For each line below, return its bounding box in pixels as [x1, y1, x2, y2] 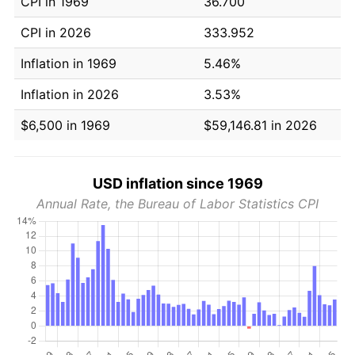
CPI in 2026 [21, 24, 91, 40]
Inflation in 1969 [21, 55, 116, 71]
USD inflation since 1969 [92, 174, 263, 192]
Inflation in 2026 [21, 86, 119, 102]
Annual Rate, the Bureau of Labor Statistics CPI [36, 195, 319, 212]
